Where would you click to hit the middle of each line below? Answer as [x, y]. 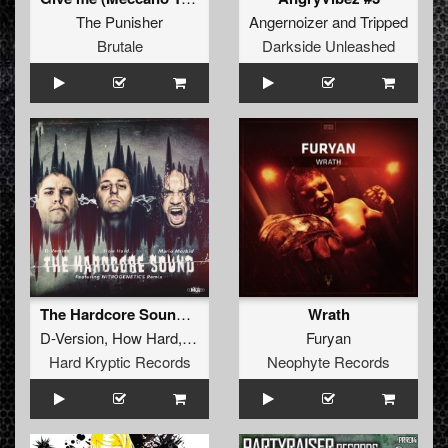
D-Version [72, 338]
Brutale [119, 46]
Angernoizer [288, 22]
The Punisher [119, 22]
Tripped [384, 22]
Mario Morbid [229, 338]
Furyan [328, 338]
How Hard [145, 338]
